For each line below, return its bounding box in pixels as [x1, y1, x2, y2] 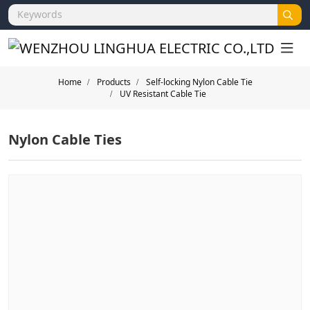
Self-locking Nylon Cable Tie [145, 76, 253, 88]
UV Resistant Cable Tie [119, 88, 206, 100]
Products [96, 76, 131, 88]
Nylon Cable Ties [8, 130, 122, 149]
